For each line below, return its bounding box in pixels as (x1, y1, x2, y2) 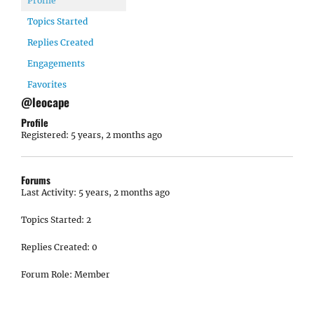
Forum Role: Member (21, 269, 110, 280)
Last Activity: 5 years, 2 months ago (21, 187, 170, 198)
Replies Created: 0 (21, 242, 97, 252)
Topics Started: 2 (21, 214, 91, 225)
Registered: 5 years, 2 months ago (21, 130, 162, 140)
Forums (21, 172, 50, 187)
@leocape (21, 93, 69, 111)
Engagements (27, 58, 85, 69)
